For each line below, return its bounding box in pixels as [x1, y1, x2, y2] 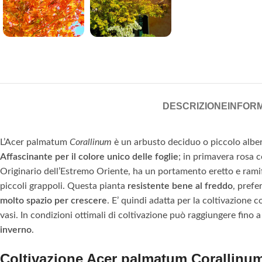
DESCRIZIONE [162, 101, 227, 112]
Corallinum [70, 137, 112, 147]
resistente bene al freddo [127, 181, 233, 191]
